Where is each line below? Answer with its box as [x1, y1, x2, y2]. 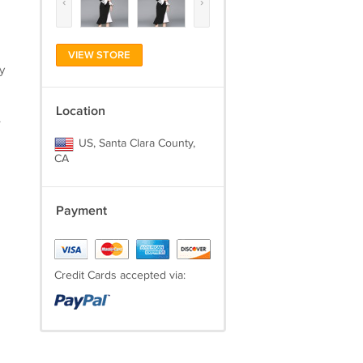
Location [55, 104, 105, 119]
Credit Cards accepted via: [53, 269, 186, 282]
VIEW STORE [67, 49, 130, 62]
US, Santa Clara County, [75, 137, 195, 150]
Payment [55, 203, 107, 219]
